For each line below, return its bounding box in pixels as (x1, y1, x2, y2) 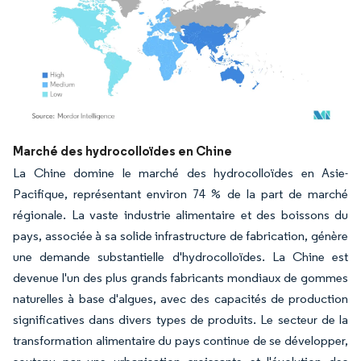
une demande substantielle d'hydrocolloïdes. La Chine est (13, 248, 348, 264)
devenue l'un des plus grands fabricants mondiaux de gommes (13, 269, 348, 285)
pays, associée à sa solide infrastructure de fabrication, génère (13, 227, 348, 243)
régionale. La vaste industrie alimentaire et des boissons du (13, 206, 348, 222)
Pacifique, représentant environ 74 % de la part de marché (13, 185, 348, 201)
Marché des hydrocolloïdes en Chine (13, 142, 232, 159)
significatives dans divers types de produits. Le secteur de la (13, 311, 348, 327)
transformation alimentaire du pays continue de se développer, (13, 332, 348, 348)
